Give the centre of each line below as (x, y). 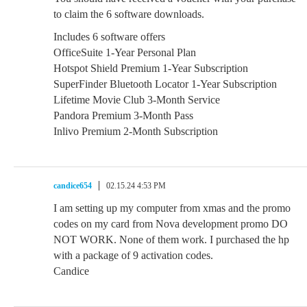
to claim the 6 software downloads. (129, 14)
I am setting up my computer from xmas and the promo (172, 208)
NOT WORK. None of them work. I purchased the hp (171, 240)
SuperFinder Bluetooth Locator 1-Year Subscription (165, 84)
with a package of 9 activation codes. (133, 255)
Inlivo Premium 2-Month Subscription (136, 131)
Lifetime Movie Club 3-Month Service (137, 100)
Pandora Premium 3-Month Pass (123, 115)
